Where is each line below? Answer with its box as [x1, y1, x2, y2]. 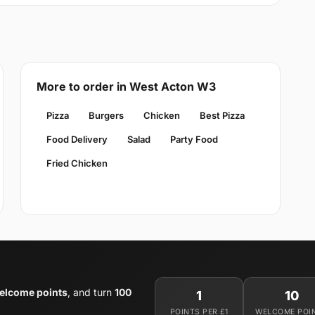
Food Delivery [46, 133, 108, 145]
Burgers [88, 109, 124, 121]
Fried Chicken [46, 157, 108, 169]
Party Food [169, 133, 218, 145]
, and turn [67, 285, 115, 298]
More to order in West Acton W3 [36, 79, 216, 94]
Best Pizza [199, 109, 245, 121]
